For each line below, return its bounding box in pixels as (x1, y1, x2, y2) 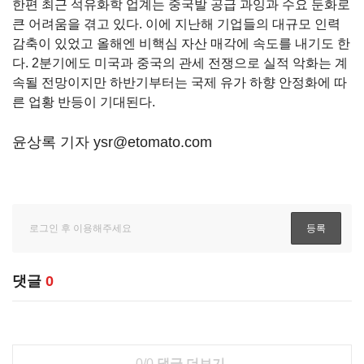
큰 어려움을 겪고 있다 (12, 17, 139, 31)
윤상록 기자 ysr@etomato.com (12, 134, 212, 150)
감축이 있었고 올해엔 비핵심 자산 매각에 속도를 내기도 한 (12, 37, 350, 50)
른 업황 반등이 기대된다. (12, 95, 155, 109)
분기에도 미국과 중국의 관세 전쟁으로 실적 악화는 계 (39, 56, 348, 70)
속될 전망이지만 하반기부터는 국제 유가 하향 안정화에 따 (12, 76, 347, 89)
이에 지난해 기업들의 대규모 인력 (145, 17, 340, 31)
